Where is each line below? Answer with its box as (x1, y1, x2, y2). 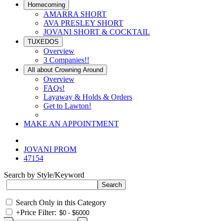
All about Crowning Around (28, 66, 103, 74)
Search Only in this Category (16, 198, 106, 207)
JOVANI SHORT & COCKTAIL (43, 28, 150, 36)
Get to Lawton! (43, 102, 91, 110)
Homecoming (28, 1, 65, 8)
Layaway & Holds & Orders (43, 93, 132, 101)
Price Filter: (20, 208, 56, 217)
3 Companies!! (43, 56, 89, 64)
